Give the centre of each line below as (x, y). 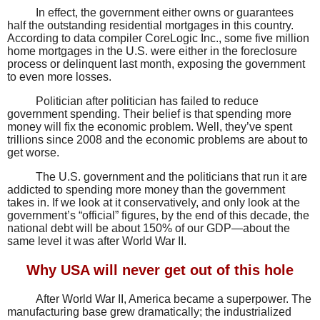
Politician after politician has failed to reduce (147, 101)
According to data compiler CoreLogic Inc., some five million (158, 38)
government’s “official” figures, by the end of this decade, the (158, 215)
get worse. (33, 152)
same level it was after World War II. (97, 241)
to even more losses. (59, 77)
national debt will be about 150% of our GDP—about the (149, 228)
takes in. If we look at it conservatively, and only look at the (154, 202)
